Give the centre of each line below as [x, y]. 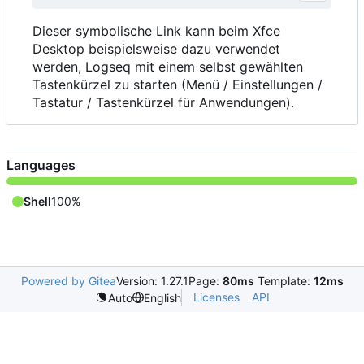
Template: [284, 281]
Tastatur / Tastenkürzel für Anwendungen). [163, 103]
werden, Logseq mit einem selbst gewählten [168, 67]
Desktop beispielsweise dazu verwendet [156, 49]
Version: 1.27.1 [152, 281]
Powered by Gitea [68, 281]
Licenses [216, 297]
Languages [41, 165]
